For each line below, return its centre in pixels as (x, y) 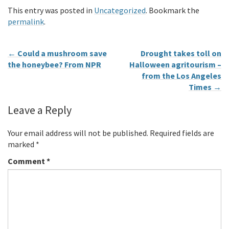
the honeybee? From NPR (54, 64)
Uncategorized (120, 10)
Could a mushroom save (61, 53)
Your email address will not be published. (78, 133)
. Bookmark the (173, 10)
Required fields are (182, 133)
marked (22, 144)
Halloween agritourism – (175, 64)
